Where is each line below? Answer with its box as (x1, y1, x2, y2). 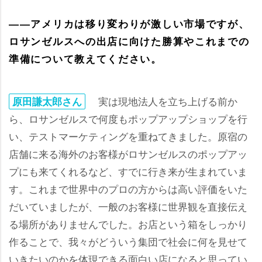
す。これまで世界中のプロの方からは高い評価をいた (9, 181, 247, 196)
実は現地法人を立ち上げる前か (88, 93, 237, 108)
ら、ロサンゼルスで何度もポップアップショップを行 (9, 111, 247, 126)
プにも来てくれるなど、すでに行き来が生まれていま (9, 163, 247, 178)
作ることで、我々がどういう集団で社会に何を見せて (9, 233, 247, 249)
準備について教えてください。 (9, 51, 162, 65)
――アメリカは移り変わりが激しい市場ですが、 (9, 16, 250, 30)
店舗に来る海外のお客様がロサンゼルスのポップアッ (9, 146, 247, 161)
